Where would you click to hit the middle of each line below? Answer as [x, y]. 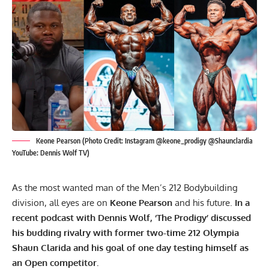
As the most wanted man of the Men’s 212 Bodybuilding [125, 187]
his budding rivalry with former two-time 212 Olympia [125, 232]
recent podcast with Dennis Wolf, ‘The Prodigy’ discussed [131, 217]
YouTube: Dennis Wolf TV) [51, 153]
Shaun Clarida [41, 247]
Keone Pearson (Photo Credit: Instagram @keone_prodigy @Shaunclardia [144, 141]
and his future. [202, 202]
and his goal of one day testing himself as [160, 247]
